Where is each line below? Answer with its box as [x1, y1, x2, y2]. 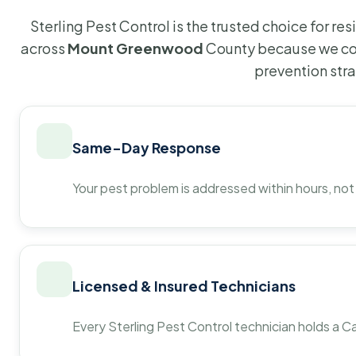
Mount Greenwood [68, 38, 204, 57]
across [21, 38, 68, 57]
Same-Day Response [72, 137, 222, 157]
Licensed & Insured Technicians [72, 277, 296, 296]
